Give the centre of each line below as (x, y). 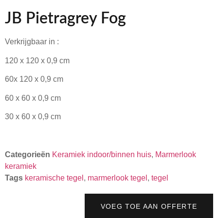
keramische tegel (54, 178)
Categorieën (28, 155)
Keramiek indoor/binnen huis (102, 155)
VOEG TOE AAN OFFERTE (149, 207)
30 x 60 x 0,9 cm (33, 116)
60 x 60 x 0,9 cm (33, 98)
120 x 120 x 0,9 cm (37, 60)
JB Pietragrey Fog (65, 19)
